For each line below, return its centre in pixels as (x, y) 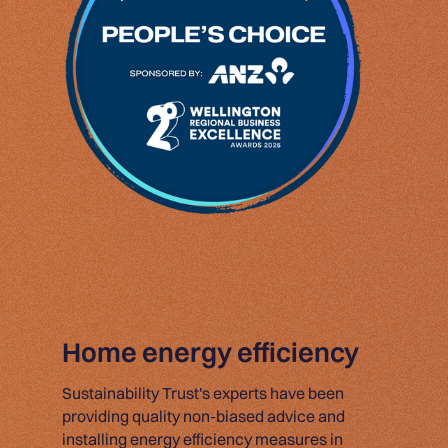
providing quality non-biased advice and (203, 415)
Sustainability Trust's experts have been (203, 392)
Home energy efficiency (210, 351)
